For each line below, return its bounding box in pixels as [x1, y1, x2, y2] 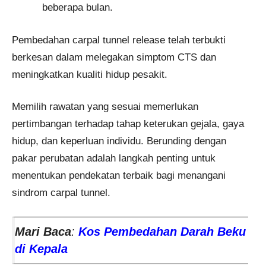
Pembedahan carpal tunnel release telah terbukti [12, 34, 226, 46]
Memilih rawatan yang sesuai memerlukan [12, 101, 198, 113]
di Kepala [15, 242, 68, 255]
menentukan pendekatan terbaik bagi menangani [12, 170, 226, 182]
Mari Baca [15, 224, 71, 238]
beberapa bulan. [42, 2, 113, 14]
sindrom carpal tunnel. [12, 187, 110, 199]
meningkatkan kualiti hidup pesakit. [12, 68, 167, 80]
